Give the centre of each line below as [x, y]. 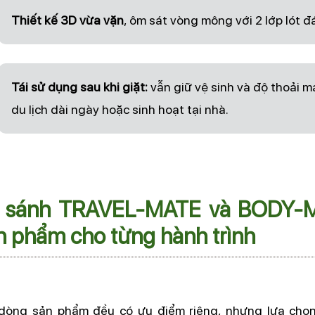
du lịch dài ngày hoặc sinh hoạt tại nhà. [120, 109]
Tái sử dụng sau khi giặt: [79, 86]
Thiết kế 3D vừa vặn [67, 20]
